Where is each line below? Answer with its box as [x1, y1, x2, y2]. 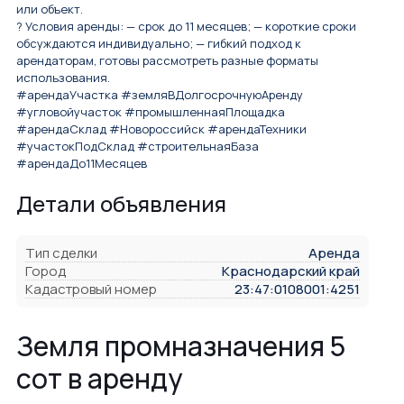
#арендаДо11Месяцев [16, 155, 147, 172]
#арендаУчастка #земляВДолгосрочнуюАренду [16, 87, 303, 104]
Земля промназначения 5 [16, 327, 345, 365]
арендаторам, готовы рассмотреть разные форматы [16, 52, 318, 69]
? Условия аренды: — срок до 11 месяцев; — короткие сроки [16, 18, 356, 35]
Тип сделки [25, 243, 97, 263]
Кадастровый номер [25, 280, 157, 299]
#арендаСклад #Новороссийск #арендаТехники [16, 121, 307, 138]
